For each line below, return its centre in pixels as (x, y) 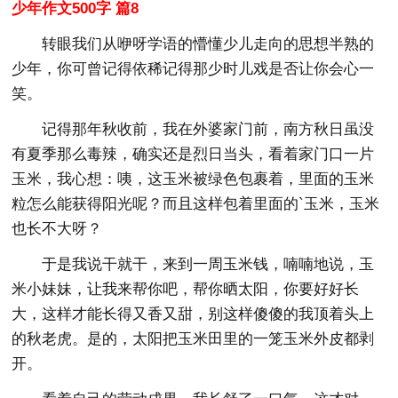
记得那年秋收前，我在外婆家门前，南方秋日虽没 (208, 129)
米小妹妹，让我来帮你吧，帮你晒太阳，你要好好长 (186, 289)
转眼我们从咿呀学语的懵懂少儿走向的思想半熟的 (208, 44)
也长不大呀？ (57, 228)
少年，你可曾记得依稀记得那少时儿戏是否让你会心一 (193, 68)
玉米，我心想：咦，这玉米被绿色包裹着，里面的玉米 (193, 179)
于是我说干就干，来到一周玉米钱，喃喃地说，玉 (208, 264)
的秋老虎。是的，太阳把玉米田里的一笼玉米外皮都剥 (193, 338)
